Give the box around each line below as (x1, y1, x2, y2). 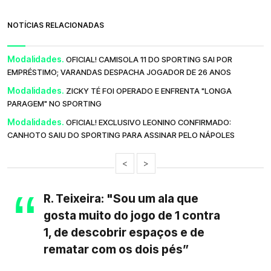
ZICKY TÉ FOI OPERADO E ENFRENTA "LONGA (66, 85, 232, 96)
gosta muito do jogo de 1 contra (44, 207, 220, 223)
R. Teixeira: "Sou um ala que (44, 191, 198, 206)
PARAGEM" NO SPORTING (7, 98, 102, 108)
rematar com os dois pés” (44, 241, 189, 256)
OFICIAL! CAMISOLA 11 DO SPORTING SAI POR (66, 54, 232, 64)
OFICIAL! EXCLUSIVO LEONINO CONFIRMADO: (66, 117, 231, 127)
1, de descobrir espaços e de (44, 224, 204, 240)
